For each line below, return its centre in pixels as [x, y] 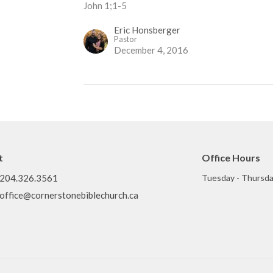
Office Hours [231, 158]
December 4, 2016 [151, 50]
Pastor [126, 39]
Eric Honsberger [147, 30]
